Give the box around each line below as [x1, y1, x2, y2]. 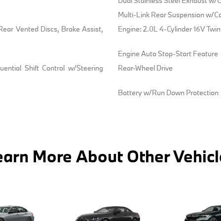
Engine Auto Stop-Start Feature [117, 48, 218, 58]
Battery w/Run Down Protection [117, 87, 219, 97]
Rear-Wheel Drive [117, 63, 173, 73]
